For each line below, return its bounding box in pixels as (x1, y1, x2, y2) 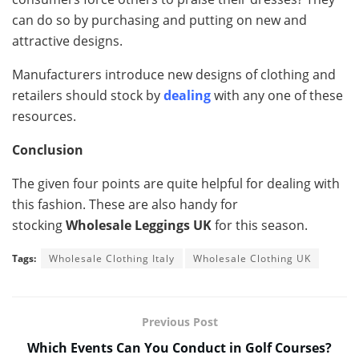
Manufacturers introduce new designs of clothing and (12, 65, 336, 83)
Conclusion (12, 140, 83, 159)
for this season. (212, 216, 324, 234)
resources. (12, 107, 76, 125)
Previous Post (141, 313, 218, 329)
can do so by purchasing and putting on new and (12, 10, 307, 29)
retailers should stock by (12, 86, 163, 104)
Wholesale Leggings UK (66, 216, 212, 234)
